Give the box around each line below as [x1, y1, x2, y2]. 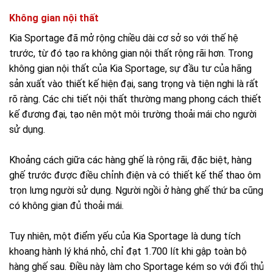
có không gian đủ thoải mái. [9, 200, 124, 212]
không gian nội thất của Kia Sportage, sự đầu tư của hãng [9, 63, 252, 75]
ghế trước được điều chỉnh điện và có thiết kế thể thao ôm [9, 169, 261, 182]
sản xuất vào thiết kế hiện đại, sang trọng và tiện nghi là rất [9, 78, 258, 90]
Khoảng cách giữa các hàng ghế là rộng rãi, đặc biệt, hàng [9, 154, 252, 166]
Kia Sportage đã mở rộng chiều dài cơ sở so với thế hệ [9, 32, 238, 44]
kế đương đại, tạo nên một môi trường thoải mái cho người [9, 108, 257, 121]
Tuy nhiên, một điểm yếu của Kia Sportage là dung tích [9, 230, 241, 243]
